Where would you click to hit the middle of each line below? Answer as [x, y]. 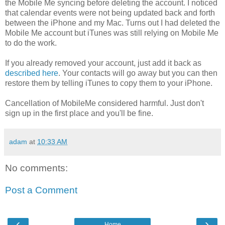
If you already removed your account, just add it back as [103, 63]
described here [32, 73]
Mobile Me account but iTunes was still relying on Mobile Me [112, 33]
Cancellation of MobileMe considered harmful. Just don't [104, 103]
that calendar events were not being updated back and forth [110, 13]
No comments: [36, 168]
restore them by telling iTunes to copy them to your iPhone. [109, 83]
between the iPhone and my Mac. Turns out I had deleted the [113, 23]
